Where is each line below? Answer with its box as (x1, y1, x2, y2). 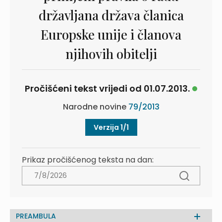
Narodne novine (62, 101, 128, 112)
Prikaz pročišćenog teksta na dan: (22, 154, 154, 166)
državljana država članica (38, 6, 184, 24)
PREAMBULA (16, 211, 56, 221)
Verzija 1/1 (93, 122, 129, 132)
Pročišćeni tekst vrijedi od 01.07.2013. (25, 82, 190, 95)
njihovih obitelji (65, 45, 157, 62)
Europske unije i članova (41, 26, 181, 43)
